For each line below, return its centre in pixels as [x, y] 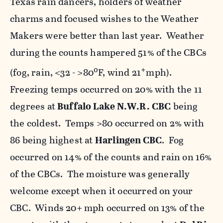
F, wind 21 [120, 72]
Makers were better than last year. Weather [107, 35]
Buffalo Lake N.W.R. [104, 106]
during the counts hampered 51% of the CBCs [108, 52]
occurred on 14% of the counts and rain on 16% [111, 157]
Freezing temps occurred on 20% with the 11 [106, 89]
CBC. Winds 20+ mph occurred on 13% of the [107, 208]
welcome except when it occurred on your [102, 191]
